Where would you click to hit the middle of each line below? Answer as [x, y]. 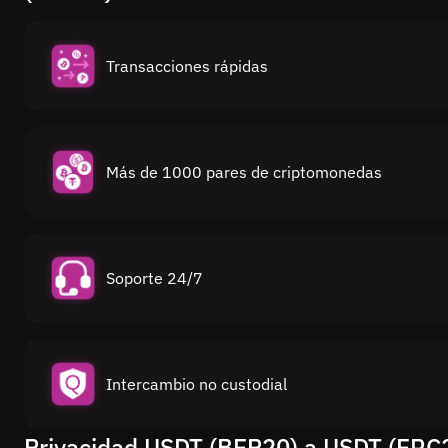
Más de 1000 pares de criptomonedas [244, 171]
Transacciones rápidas [187, 65]
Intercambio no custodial [196, 383]
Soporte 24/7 [154, 277]
